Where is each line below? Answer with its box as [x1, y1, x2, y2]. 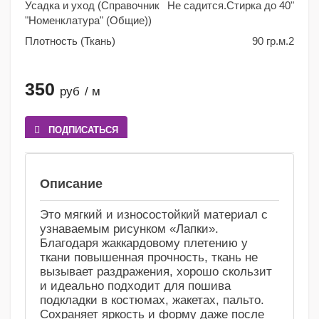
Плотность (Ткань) [25, 35, 115, 48]
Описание [40, 177, 103, 192]
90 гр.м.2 [252, 35, 294, 48]
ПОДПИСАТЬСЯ [48, 125, 118, 136]
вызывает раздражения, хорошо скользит [40, 265, 272, 279]
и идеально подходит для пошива [40, 279, 231, 293]
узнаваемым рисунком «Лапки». [40, 222, 219, 236]
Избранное [134, 163, 179, 174]
